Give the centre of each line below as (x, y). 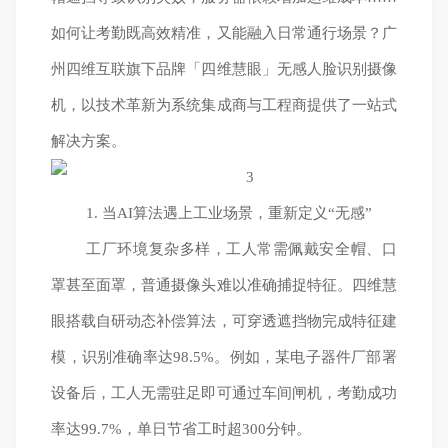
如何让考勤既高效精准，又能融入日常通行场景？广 (224, 33)
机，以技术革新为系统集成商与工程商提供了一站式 (224, 105)
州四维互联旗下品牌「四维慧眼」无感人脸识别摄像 (224, 69)
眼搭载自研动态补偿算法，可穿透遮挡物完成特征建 (224, 321)
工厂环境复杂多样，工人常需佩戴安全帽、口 (241, 249)
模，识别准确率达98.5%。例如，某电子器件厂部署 (224, 357)
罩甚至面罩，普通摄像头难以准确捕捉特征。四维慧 (224, 285)
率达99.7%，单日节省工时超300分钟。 (181, 429)
